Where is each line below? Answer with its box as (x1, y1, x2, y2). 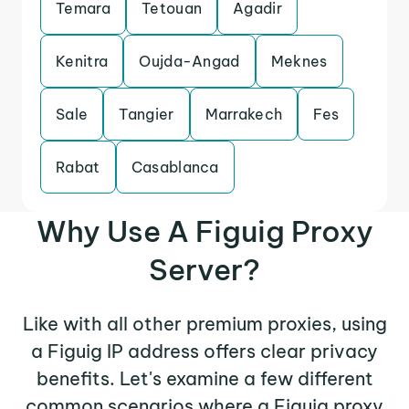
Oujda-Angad (139, 52, 240, 70)
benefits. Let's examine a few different (36, 367, 373, 390)
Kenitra (56, 52, 109, 70)
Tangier (119, 105, 174, 123)
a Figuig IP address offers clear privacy (31, 340, 378, 362)
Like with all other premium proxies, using (22, 312, 387, 335)
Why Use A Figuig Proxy (36, 213, 373, 249)
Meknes (270, 52, 328, 70)
